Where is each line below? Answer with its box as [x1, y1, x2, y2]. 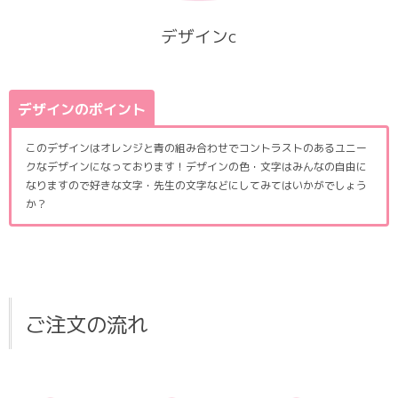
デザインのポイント [18, 99, 146, 120]
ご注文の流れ [25, 310, 147, 339]
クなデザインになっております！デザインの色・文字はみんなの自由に [26, 159, 367, 175]
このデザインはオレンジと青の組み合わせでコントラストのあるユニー [26, 140, 367, 156]
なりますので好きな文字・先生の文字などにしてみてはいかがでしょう [26, 178, 367, 194]
